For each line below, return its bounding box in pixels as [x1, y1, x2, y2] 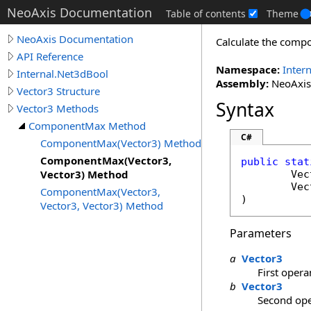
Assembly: [216, 76, 269, 90]
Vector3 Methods [17, 101, 99, 115]
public [241, 155, 278, 168]
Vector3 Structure [17, 84, 100, 98]
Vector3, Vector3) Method [40, 199, 163, 212]
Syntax [216, 97, 274, 122]
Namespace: [216, 62, 280, 76]
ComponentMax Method [28, 119, 146, 133]
